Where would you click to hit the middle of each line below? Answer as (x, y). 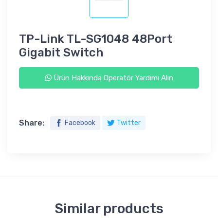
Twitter (129, 123)
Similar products (109, 209)
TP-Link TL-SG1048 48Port (96, 39)
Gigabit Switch (61, 53)
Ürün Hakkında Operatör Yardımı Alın (112, 78)
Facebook (80, 123)
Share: (32, 123)
